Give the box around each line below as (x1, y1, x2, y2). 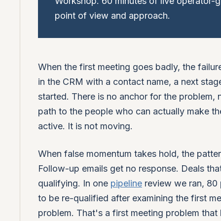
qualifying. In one (38, 178, 110, 188)
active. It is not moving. (38, 120, 133, 131)
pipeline (110, 178, 142, 188)
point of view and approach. (55, 10, 170, 21)
